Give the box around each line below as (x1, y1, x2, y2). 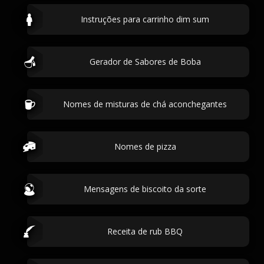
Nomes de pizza (114, 141, 176, 152)
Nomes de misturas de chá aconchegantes (63, 98, 227, 110)
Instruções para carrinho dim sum (81, 14, 209, 25)
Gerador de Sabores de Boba (89, 56, 201, 67)
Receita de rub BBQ (107, 226, 183, 237)
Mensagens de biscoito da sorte (84, 183, 206, 194)
